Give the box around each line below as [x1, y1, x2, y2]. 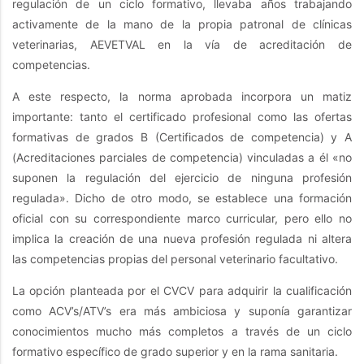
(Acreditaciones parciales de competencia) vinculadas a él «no [12, 150, 352, 165]
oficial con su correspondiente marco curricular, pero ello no [12, 211, 352, 226]
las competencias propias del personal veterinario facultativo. [12, 252, 338, 266]
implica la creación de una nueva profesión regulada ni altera [12, 232, 352, 246]
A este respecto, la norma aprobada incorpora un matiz [12, 89, 352, 104]
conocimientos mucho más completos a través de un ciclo [12, 324, 352, 339]
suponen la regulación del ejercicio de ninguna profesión [12, 171, 352, 185]
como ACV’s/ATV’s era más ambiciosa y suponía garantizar [12, 304, 352, 318]
